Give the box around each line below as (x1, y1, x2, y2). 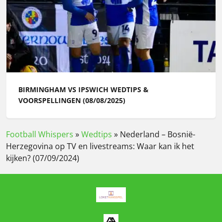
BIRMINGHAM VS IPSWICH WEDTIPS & (18, 85, 149, 95)
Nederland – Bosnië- (120, 129, 195, 140)
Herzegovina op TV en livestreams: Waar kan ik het (6, 141, 194, 152)
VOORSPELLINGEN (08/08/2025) (18, 96, 125, 106)
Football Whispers (6, 129, 73, 140)
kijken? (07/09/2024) (6, 153, 79, 164)
